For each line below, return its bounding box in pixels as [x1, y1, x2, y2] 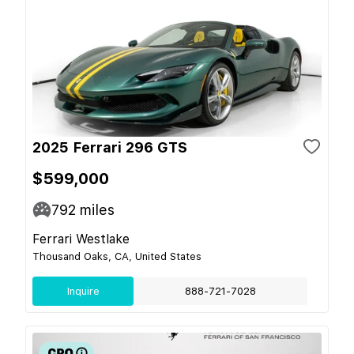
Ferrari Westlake [32, 231, 130, 247]
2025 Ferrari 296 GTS [32, 138, 187, 156]
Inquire [66, 284, 100, 297]
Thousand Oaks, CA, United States [32, 250, 201, 262]
